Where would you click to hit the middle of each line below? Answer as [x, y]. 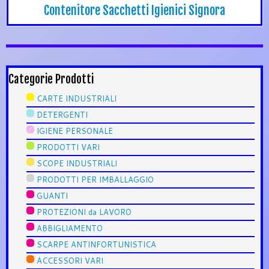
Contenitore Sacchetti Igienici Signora [134, 10]
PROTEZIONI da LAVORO [84, 212]
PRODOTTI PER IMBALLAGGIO [95, 179]
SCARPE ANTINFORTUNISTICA [96, 244]
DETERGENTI [62, 114]
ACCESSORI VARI [70, 260]
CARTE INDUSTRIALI [77, 98]
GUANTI [52, 195]
